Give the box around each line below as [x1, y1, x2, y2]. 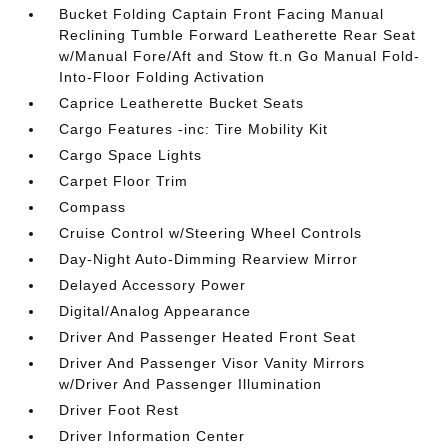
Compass [59, 199, 127, 215]
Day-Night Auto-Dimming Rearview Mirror [59, 251, 359, 267]
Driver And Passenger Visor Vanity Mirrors [59, 355, 366, 371]
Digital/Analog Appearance [59, 303, 252, 319]
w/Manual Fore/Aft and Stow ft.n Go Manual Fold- [59, 48, 421, 64]
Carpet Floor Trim [59, 173, 189, 189]
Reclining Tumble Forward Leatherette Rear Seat [59, 27, 417, 43]
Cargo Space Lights [59, 147, 203, 163]
